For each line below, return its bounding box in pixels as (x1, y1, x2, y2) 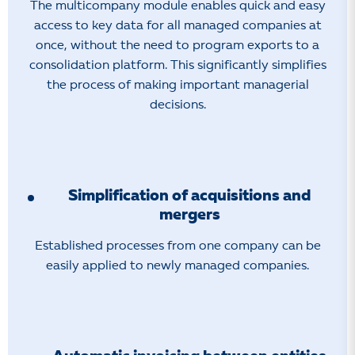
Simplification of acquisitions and (68, 188, 311, 204)
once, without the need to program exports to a (36, 39, 319, 52)
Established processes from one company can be (34, 239, 321, 253)
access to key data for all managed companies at (33, 19, 322, 32)
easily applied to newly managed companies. (46, 259, 309, 273)
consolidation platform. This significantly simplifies (29, 59, 326, 72)
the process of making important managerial (46, 78, 309, 92)
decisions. (149, 98, 206, 112)
